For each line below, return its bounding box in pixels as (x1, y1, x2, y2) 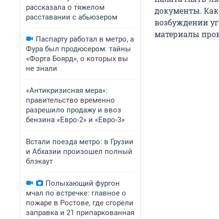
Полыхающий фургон (45, 179, 120, 188)
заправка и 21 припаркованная (26, 208, 134, 217)
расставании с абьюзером (26, 13, 117, 22)
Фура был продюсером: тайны (26, 44, 131, 53)
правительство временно (26, 96, 115, 105)
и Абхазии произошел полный (26, 147, 132, 156)
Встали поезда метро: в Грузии (26, 137, 133, 146)
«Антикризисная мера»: (26, 86, 108, 95)
